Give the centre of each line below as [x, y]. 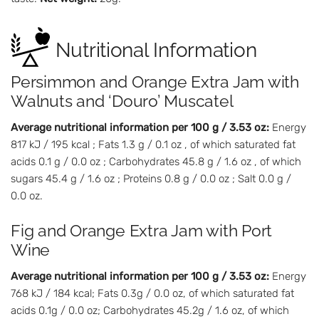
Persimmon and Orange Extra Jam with [155, 82]
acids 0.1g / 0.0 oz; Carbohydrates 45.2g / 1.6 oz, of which [150, 310]
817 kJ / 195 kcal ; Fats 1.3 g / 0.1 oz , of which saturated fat [153, 144]
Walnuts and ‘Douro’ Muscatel [122, 101]
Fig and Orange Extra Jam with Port [142, 230]
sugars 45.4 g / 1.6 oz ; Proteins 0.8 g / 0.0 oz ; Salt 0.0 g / [151, 178]
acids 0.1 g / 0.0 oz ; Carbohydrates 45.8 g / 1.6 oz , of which [156, 161]
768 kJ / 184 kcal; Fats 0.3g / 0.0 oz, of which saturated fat [152, 293]
